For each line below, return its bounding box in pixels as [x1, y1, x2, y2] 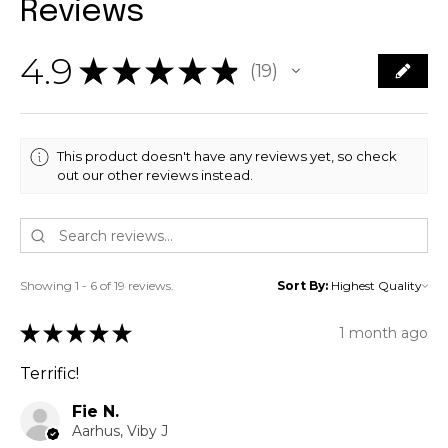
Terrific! [20, 364, 79, 384]
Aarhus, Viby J [72, 422, 168, 441]
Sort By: [277, 278, 328, 294]
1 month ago [339, 323, 428, 342]
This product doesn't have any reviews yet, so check [57, 148, 398, 164]
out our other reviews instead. [57, 167, 254, 183]
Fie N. [72, 402, 119, 422]
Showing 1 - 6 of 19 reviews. [20, 278, 174, 294]
